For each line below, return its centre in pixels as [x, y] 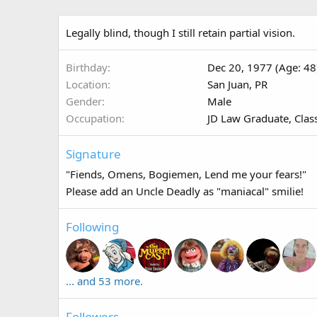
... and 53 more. [104, 281]
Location [87, 84]
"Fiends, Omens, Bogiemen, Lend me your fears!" [186, 174]
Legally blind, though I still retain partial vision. [180, 32]
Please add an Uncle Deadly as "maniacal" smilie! [185, 191]
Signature [93, 154]
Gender [84, 101]
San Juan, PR [237, 84]
